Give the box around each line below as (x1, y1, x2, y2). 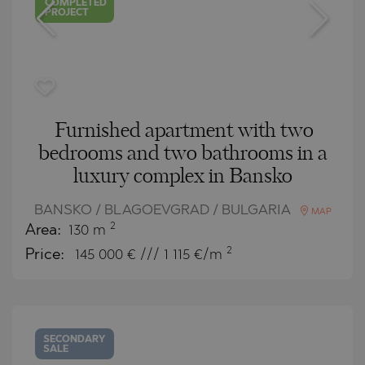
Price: (25, 247, 68, 263)
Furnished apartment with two (55, 121, 314, 141)
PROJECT (45, 8, 90, 19)
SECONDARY (43, 334, 106, 345)
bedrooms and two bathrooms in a (37, 143, 328, 164)
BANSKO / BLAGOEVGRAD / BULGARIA (33, 203, 294, 218)
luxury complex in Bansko (73, 166, 292, 187)
